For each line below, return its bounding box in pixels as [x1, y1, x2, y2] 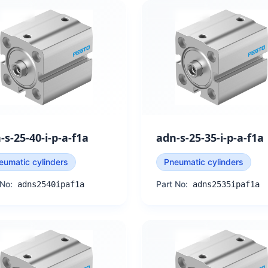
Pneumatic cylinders [164, 157, 243, 167]
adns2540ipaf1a [17, 179, 84, 189]
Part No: [156, 179, 188, 189]
